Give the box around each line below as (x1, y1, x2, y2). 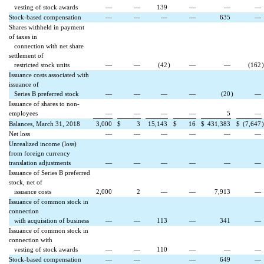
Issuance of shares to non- (9, 101, 80, 108)
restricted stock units (9, 62, 70, 69)
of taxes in (9, 34, 37, 41)
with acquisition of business (9, 217, 89, 225)
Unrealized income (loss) (9, 141, 77, 148)
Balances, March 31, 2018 (9, 121, 80, 128)
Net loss (9, 131, 30, 138)
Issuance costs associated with (9, 72, 89, 79)
